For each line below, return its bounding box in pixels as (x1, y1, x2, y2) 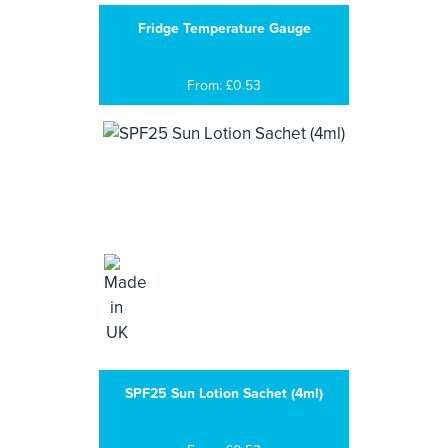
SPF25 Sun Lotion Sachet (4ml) (125, 385, 323, 402)
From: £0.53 (187, 77, 261, 94)
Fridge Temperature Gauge (137, 20, 311, 37)
